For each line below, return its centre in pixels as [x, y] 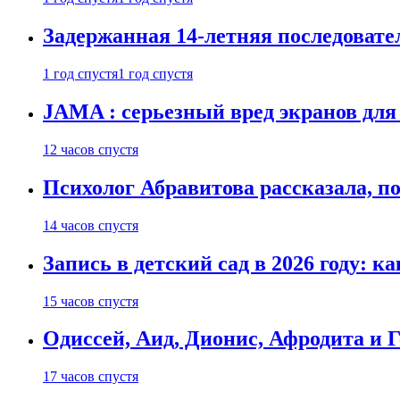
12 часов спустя [91, 149]
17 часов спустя [91, 377]
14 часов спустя [91, 225]
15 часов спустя [91, 301]
